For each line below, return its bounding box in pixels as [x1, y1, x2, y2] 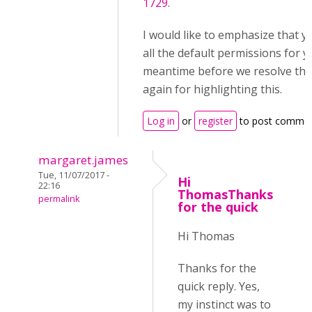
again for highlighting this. [143, 81, 282, 97]
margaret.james [38, 152, 128, 168]
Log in [147, 114, 175, 127]
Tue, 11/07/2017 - [38, 169, 109, 181]
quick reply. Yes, [178, 279, 260, 294]
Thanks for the [178, 260, 256, 276]
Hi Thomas [178, 228, 235, 244]
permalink [38, 193, 79, 205]
